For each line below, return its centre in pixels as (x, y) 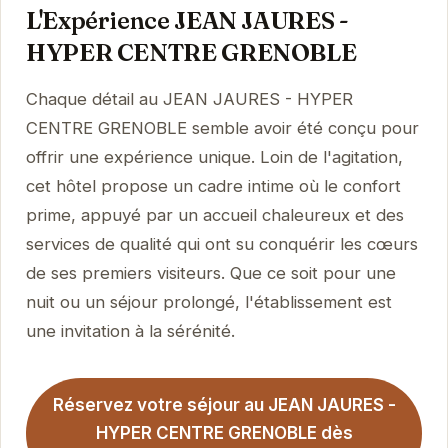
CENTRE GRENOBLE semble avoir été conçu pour (222, 127)
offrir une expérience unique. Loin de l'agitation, (214, 156)
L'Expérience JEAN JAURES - (187, 20)
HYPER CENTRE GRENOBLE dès (224, 433)
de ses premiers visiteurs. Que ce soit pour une (210, 272)
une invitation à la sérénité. (130, 330)
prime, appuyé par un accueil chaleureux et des (214, 214)
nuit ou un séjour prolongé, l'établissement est (208, 301)
